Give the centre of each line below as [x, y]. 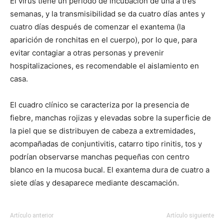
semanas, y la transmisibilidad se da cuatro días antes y [107, 14]
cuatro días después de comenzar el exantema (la [97, 27]
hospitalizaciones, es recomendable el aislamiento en [104, 66]
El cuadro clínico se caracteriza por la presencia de [100, 105]
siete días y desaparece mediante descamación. [94, 183]
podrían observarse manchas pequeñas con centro [100, 157]
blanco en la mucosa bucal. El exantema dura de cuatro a [110, 170]
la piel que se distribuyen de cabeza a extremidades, [103, 131]
